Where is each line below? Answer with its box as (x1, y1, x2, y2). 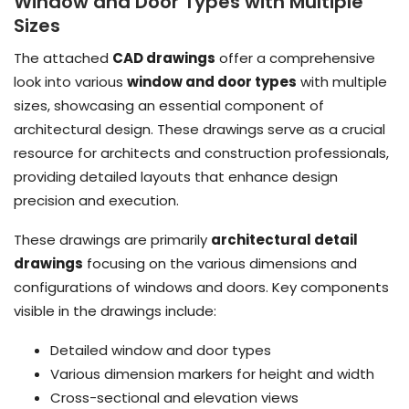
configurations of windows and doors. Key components (14, 277, 389, 297)
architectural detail (211, 229, 358, 249)
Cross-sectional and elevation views (50, 387, 299, 407)
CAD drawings (112, 47, 215, 68)
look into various (14, 71, 127, 91)
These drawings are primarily (14, 229, 211, 249)
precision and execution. (14, 190, 179, 210)
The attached (14, 47, 112, 68)
